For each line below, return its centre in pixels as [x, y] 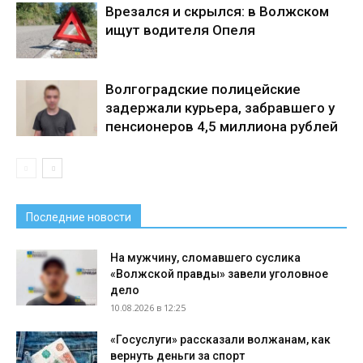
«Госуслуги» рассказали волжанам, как [220, 340]
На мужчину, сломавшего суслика [205, 258]
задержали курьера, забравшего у [220, 108]
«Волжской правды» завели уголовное [219, 274]
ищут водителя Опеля [180, 30]
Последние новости [79, 217]
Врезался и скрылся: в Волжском [217, 11]
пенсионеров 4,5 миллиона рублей [222, 126]
